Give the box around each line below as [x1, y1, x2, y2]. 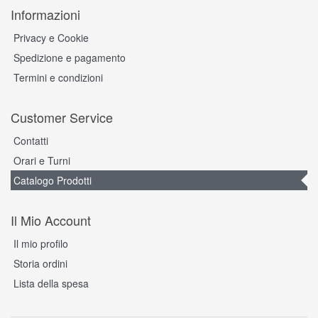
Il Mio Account [11, 211, 91, 230]
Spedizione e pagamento [13, 50, 126, 65]
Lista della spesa [13, 276, 89, 291]
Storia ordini [13, 256, 67, 271]
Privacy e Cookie [13, 31, 89, 45]
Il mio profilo [13, 236, 68, 251]
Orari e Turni [13, 153, 70, 168]
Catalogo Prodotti [13, 173, 92, 188]
